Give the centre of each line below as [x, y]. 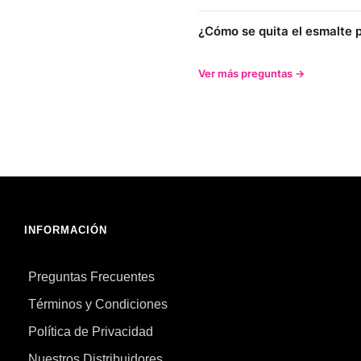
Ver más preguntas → [251, 73]
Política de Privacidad [91, 331]
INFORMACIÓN [66, 230]
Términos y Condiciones [98, 304]
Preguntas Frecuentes [91, 276]
